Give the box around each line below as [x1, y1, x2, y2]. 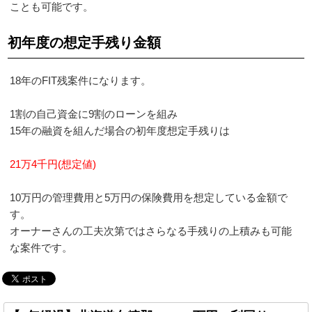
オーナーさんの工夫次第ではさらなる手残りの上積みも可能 [10, 224, 292, 237]
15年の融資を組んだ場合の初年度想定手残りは [10, 124, 231, 136]
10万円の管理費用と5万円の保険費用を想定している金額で [10, 191, 288, 203]
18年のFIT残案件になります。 [10, 74, 152, 86]
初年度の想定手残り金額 [8, 34, 162, 50]
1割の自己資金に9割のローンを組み [10, 107, 178, 120]
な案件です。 [10, 241, 73, 253]
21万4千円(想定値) [10, 157, 97, 170]
